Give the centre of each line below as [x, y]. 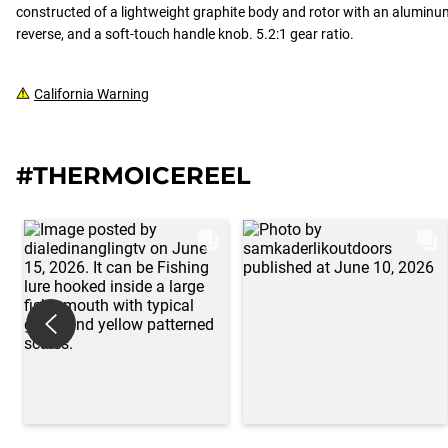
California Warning [91, 94]
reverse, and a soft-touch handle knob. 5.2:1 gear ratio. [185, 34]
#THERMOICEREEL [133, 175]
